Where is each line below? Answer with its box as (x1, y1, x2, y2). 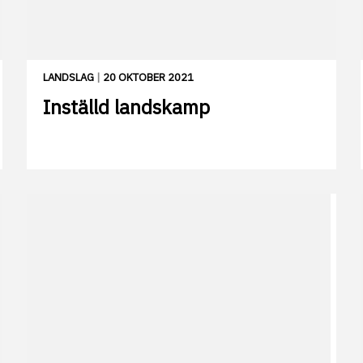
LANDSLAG (43, 70, 94, 85)
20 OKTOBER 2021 (103, 70, 194, 85)
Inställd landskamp (43, 94, 210, 121)
